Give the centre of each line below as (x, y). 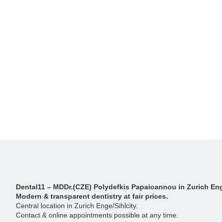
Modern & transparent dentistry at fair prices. (92, 196)
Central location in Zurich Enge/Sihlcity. (77, 205)
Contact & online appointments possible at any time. (97, 215)
